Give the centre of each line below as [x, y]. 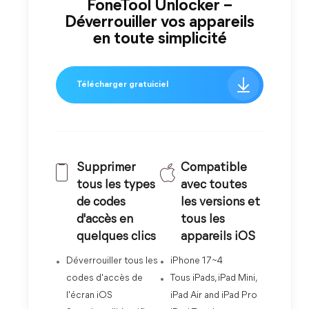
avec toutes [213, 185]
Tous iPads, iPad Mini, [213, 278]
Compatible [213, 168]
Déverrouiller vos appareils [160, 23]
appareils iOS [218, 237]
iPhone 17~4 [196, 261]
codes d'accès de [104, 278]
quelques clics [116, 237]
